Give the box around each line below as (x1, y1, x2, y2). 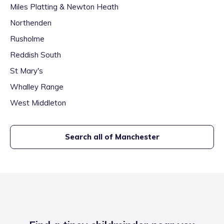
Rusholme (10, 34, 44, 43)
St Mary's (10, 66, 43, 75)
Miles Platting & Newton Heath (10, 2, 118, 11)
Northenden (10, 18, 51, 27)
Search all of (64, 132, 115, 141)
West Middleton (10, 98, 66, 107)
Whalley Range (10, 82, 63, 91)
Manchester (114, 132, 159, 141)
